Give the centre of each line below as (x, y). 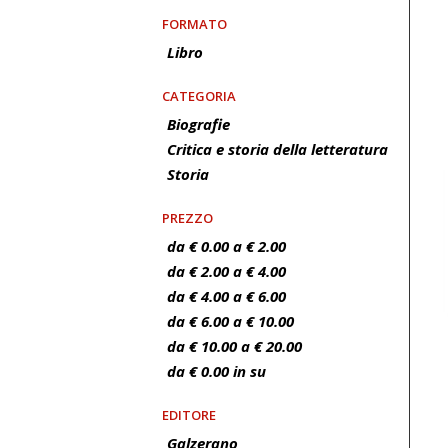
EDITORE (189, 415)
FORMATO (194, 24)
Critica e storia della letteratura (277, 149)
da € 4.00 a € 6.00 (226, 296)
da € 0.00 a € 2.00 (226, 246)
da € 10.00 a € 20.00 (234, 346)
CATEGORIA (199, 96)
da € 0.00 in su (216, 371)
